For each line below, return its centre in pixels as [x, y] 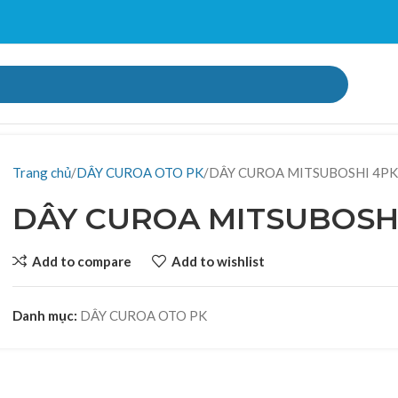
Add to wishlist [219, 261]
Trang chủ [42, 172]
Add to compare [82, 261]
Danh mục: [45, 315]
